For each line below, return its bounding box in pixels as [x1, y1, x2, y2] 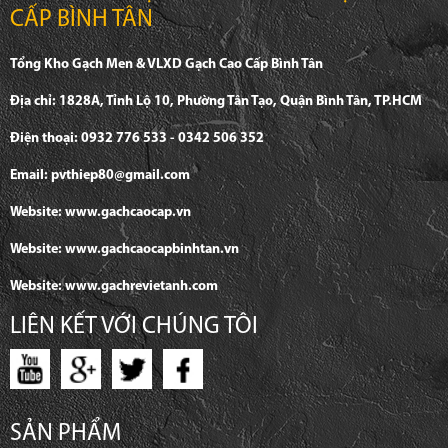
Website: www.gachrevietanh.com [10, 279, 218, 295]
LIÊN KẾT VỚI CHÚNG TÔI [10, 315, 258, 340]
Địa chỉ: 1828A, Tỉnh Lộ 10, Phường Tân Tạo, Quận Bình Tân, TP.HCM [10, 94, 422, 110]
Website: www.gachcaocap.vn [10, 205, 191, 221]
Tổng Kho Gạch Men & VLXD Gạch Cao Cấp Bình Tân [10, 57, 323, 73]
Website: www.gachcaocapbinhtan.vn [10, 242, 239, 258]
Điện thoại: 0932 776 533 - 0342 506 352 [10, 131, 264, 147]
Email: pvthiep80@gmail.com [10, 168, 190, 184]
